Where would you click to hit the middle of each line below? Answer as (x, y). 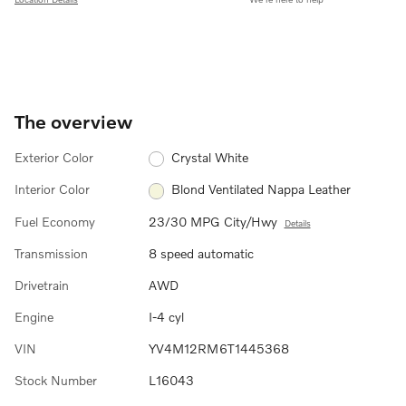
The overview (73, 121)
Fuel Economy (55, 221)
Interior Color (52, 189)
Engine (34, 316)
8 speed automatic (201, 253)
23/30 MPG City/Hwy (213, 221)
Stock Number (56, 380)
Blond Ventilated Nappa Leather (261, 189)
